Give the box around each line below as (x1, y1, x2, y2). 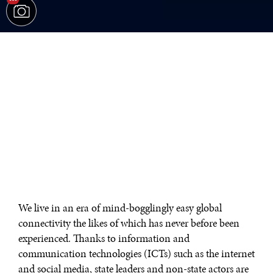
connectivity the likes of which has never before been (18, 216, 239, 231)
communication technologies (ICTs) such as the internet (18, 246, 255, 261)
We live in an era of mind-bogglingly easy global (18, 200, 222, 216)
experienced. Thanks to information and (18, 231, 190, 246)
